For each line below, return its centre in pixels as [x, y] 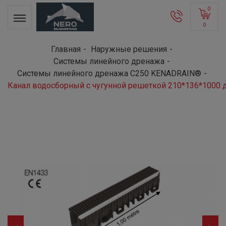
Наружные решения [129, 49]
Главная [66, 49]
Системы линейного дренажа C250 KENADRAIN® [109, 73]
